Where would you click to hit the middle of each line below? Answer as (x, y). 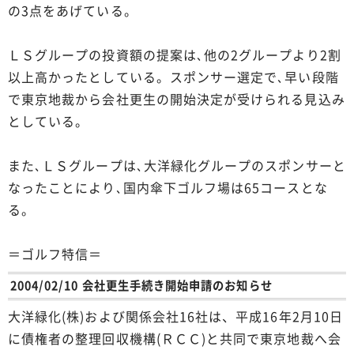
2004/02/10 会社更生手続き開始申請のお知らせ (141, 286)
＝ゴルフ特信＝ (55, 253)
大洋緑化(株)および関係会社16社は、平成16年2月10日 (175, 316)
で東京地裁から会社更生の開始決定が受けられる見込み (177, 98)
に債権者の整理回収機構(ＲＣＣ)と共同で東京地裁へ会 (175, 339)
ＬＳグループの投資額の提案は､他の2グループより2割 (175, 54)
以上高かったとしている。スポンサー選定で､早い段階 (173, 76)
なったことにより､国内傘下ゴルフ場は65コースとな (168, 187)
